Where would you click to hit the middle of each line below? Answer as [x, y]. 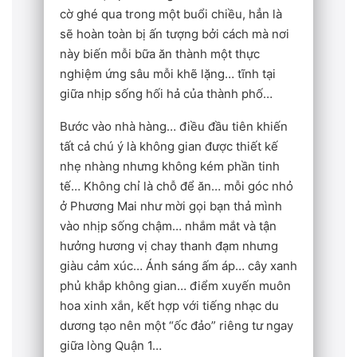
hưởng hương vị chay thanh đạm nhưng [169, 245]
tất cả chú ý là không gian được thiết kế [169, 146]
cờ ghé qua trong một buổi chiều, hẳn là [171, 14]
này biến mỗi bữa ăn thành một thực [160, 53]
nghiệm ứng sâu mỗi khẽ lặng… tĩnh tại [168, 73]
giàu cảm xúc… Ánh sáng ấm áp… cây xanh [178, 265]
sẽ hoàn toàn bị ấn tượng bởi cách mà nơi [175, 33]
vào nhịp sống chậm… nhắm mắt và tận [168, 226]
